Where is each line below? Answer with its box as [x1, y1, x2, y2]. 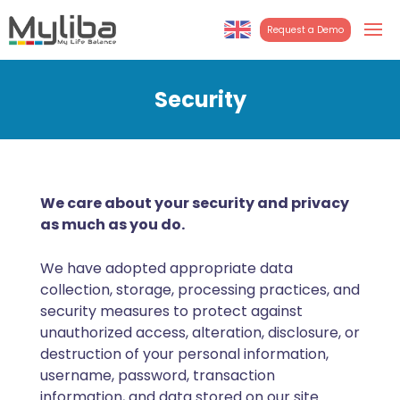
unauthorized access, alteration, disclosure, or [40, 321, 360, 343]
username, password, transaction [40, 364, 275, 386]
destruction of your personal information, [40, 343, 329, 364]
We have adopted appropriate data [40, 257, 293, 279]
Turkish [235, 79, 281, 98]
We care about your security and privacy [40, 192, 349, 213]
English [235, 53, 279, 71]
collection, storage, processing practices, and [40, 279, 360, 300]
